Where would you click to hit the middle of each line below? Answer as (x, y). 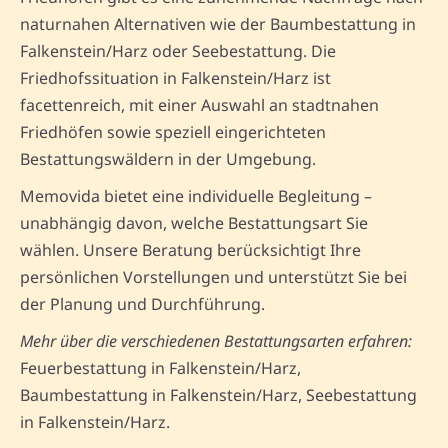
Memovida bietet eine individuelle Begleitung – (196, 195)
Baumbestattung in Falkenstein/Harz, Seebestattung (218, 394)
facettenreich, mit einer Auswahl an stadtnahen (199, 104)
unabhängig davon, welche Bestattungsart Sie (194, 222)
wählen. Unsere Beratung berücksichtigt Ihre (190, 249)
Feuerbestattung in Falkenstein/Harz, (160, 367)
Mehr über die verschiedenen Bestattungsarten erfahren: (216, 340)
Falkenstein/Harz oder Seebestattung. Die (178, 50)
